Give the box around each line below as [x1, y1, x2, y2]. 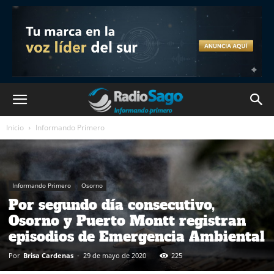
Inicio [6, 122, 24, 133]
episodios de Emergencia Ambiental [9, 227, 265, 246]
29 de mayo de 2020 [83, 250, 146, 260]
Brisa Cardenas [23, 250, 73, 260]
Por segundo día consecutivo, [9, 195, 215, 214]
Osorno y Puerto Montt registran [9, 211, 246, 230]
